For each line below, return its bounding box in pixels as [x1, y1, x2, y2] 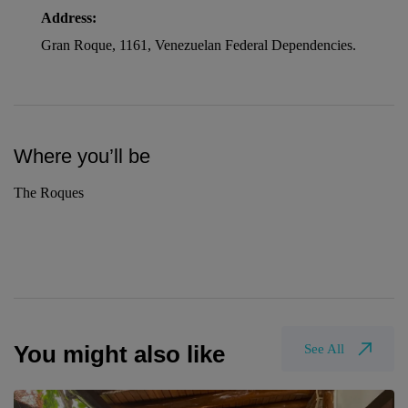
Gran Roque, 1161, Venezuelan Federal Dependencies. [41, 37, 356, 54]
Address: [41, 10, 97, 26]
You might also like [14, 341, 225, 369]
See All [304, 342, 344, 357]
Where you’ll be [14, 145, 150, 168]
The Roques [14, 185, 84, 201]
